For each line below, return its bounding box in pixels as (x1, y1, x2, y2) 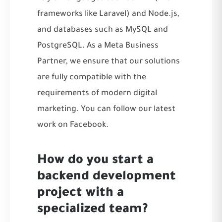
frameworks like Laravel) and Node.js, (37, 9, 179, 19)
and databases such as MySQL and (37, 25, 168, 35)
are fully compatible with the (37, 73, 146, 82)
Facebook (70, 120, 106, 130)
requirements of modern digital (37, 89, 157, 98)
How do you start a (37, 154, 154, 168)
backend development (37, 170, 176, 184)
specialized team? (37, 203, 148, 217)
